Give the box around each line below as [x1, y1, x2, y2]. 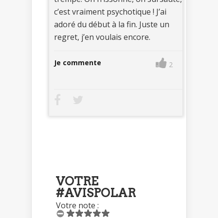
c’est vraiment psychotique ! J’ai [54, 6, 166, 17]
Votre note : [56, 200, 99, 211]
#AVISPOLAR [56, 185, 136, 200]
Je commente [54, 57, 101, 67]
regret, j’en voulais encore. [54, 31, 150, 42]
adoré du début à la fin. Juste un [54, 18, 169, 30]
